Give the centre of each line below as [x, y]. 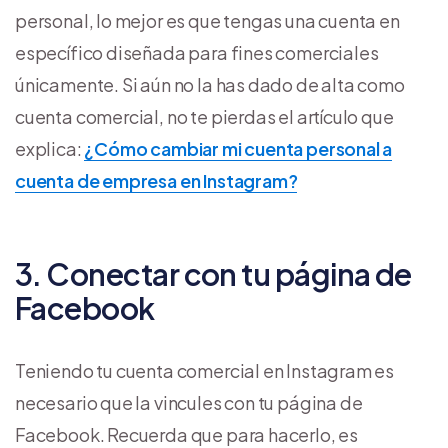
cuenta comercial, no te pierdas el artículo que [204, 116]
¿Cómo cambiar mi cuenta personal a [238, 148]
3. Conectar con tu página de [213, 273]
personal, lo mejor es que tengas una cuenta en [207, 20]
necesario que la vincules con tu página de [189, 402]
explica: [50, 148]
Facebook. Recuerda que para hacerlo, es [186, 434]
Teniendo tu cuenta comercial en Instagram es [205, 370]
